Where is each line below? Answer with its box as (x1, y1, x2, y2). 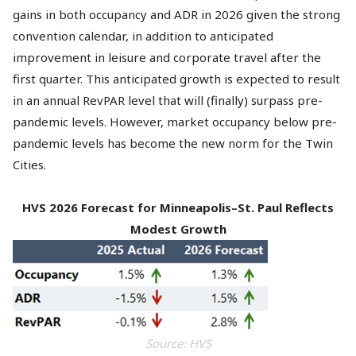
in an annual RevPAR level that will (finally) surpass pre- (13, 91, 323, 108)
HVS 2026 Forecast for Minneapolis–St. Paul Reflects (22, 199, 334, 215)
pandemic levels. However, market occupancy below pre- (13, 113, 337, 130)
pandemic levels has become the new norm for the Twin (13, 134, 333, 151)
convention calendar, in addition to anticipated (13, 27, 273, 44)
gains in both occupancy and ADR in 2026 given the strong (13, 6, 340, 22)
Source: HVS (145, 335, 211, 351)
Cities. (13, 156, 46, 172)
